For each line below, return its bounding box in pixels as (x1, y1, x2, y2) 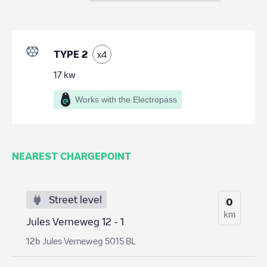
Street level (49, 194, 102, 204)
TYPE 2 (54, 49, 88, 59)
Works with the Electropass (75, 94, 177, 104)
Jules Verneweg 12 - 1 (26, 216, 124, 226)
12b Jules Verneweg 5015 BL (26, 236, 136, 245)
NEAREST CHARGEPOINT (12, 151, 131, 161)
